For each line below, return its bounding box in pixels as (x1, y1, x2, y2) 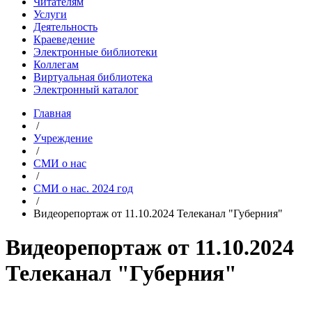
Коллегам (33, 58, 79, 71)
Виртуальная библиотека (33, 71, 153, 84)
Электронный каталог (33, 84, 139, 96)
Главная (33, 107, 71, 120)
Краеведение (33, 33, 95, 46)
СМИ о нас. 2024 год (33, 182, 133, 195)
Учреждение (33, 132, 93, 145)
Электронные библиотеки (33, 46, 157, 58)
